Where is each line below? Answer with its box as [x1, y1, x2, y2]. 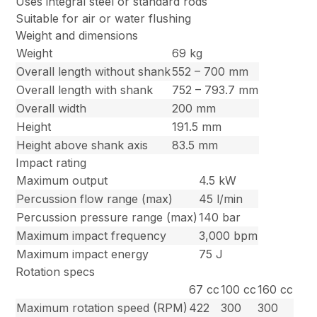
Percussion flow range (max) [16, 192, 173, 207]
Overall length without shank [16, 64, 171, 79]
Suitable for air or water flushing [16, 11, 192, 26]
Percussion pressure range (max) [16, 210, 198, 225]
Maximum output [16, 173, 108, 188]
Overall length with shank [16, 83, 154, 98]
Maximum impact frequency [16, 229, 167, 243]
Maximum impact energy [16, 247, 149, 262]
